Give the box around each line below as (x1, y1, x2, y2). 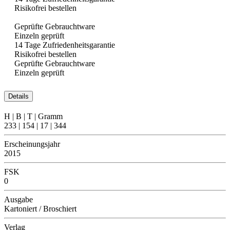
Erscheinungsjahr (4, 139, 60, 148)
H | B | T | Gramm (4, 111, 63, 121)
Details (8, 92, 29, 100)
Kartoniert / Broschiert (4, 204, 76, 213)
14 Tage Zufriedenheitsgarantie (14, 41, 115, 49)
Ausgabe (4, 195, 33, 204)
